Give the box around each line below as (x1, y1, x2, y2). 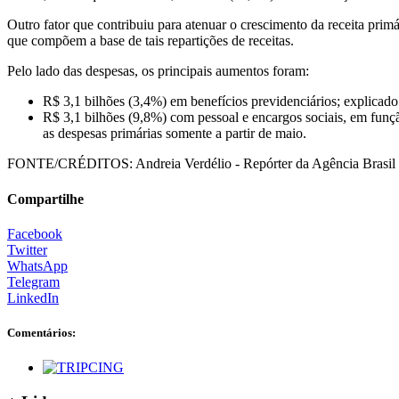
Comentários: (7, 325, 76, 339)
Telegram (7, 273, 60, 289)
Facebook (7, 225, 62, 241)
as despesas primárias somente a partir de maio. (43, 126, 306, 142)
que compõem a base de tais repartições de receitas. (7, 33, 294, 49)
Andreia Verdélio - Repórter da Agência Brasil (133, 156, 395, 172)
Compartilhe (7, 191, 84, 207)
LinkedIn (7, 289, 59, 305)
